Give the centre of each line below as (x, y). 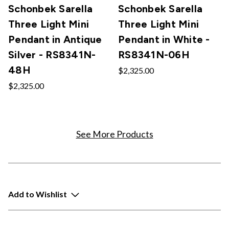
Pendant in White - (164, 39)
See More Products (114, 134)
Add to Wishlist (38, 194)
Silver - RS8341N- (52, 54)
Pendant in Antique (55, 39)
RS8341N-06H (154, 54)
